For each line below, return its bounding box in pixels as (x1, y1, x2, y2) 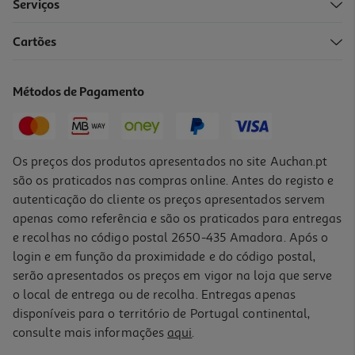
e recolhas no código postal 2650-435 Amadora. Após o (13, 229, 329, 246)
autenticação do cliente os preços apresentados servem (13, 191, 326, 208)
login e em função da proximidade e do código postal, (13, 248, 316, 265)
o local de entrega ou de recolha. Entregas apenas (13, 286, 296, 303)
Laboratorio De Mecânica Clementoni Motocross (17, 44, 250, 59)
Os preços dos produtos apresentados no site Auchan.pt (13, 153, 328, 170)
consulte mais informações (13, 324, 168, 341)
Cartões (13, 36, 57, 49)
